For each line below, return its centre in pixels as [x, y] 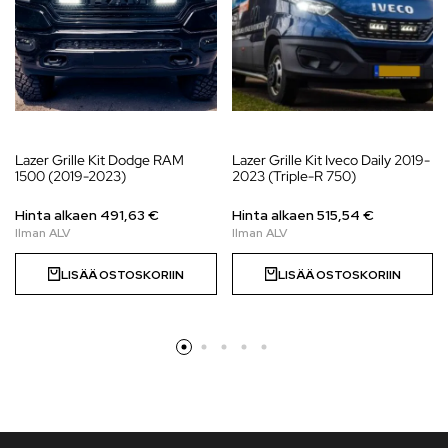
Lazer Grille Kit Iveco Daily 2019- [330, 160]
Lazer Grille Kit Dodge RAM [99, 160]
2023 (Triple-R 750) [293, 176]
